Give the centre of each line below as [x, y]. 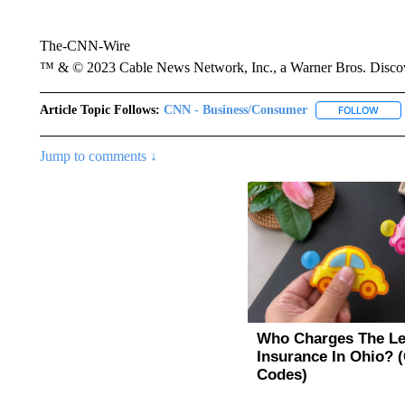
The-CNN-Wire [85, 46]
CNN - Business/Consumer [235, 110]
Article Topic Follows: [99, 110]
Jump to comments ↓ [98, 156]
